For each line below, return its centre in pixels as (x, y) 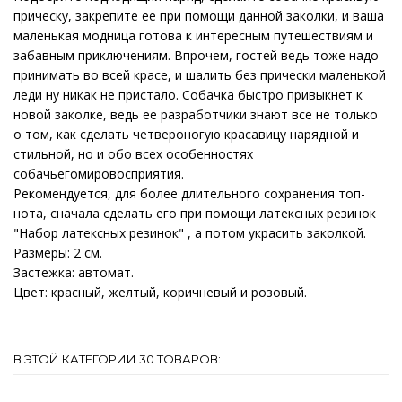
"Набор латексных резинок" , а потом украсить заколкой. (193, 232)
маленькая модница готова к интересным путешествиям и (193, 35)
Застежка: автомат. (75, 272)
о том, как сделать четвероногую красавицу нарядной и (186, 134)
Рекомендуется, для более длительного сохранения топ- (189, 193)
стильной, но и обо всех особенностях (133, 153)
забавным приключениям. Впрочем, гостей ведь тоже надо (196, 55)
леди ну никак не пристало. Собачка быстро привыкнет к (188, 94)
